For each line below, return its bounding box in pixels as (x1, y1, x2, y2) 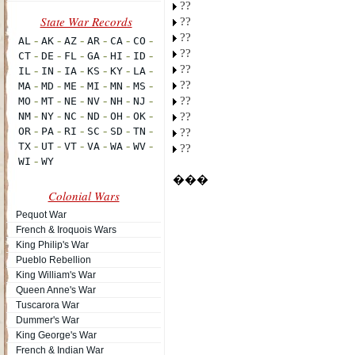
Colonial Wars (48, 188, 120, 204)
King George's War (16, 330, 97, 341)
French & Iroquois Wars (16, 224, 116, 235)
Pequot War (16, 209, 67, 220)
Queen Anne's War (16, 284, 96, 296)
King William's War (16, 269, 96, 281)
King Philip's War (16, 239, 89, 250)
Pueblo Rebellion (16, 254, 91, 265)
